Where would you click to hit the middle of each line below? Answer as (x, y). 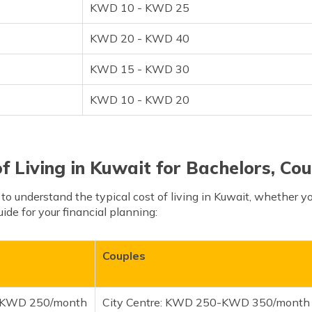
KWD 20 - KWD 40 (140, 38)
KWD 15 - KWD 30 (140, 69)
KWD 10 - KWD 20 (140, 99)
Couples (124, 255)
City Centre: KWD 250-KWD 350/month (206, 302)
